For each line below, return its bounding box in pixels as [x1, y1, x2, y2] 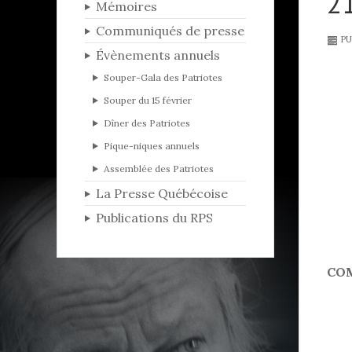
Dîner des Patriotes [103, 117, 190, 130]
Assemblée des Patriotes [103, 163, 214, 175]
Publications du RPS [95, 210, 213, 226]
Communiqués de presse [95, 23, 244, 39]
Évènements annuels [95, 47, 220, 64]
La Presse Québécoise [95, 185, 228, 202]
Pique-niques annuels [103, 140, 200, 152]
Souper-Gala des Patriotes [103, 71, 222, 84]
